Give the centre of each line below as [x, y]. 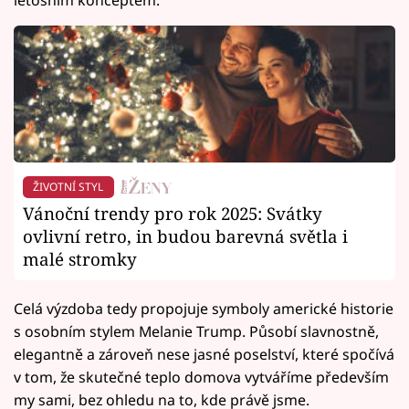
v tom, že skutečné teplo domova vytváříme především [201, 377]
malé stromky [80, 258]
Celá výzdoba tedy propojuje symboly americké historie [204, 308]
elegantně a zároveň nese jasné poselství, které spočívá [204, 354]
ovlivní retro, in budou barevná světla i [185, 236]
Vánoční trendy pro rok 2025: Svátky [173, 213]
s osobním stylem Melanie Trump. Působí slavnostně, [196, 331]
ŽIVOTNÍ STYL [68, 186]
